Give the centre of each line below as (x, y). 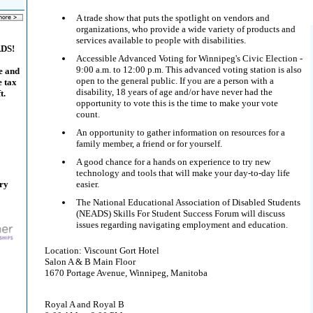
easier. (88, 184)
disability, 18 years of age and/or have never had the (174, 92)
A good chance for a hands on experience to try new (173, 162)
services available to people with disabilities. (161, 40)
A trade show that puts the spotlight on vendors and (173, 18)
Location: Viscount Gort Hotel (102, 250)
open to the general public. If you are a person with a (175, 81)
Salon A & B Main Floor (90, 262)
